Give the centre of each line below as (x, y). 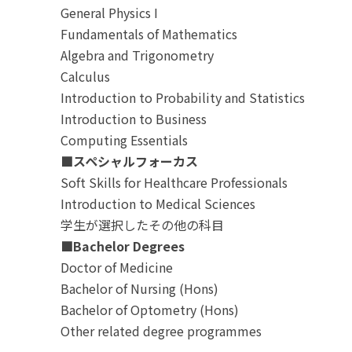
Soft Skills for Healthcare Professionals (174, 182)
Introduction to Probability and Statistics (183, 97)
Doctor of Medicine (117, 267)
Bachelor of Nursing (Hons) (139, 288)
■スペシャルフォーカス (129, 161)
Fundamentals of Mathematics (149, 34)
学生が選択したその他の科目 (142, 225)
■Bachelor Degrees (123, 246)
